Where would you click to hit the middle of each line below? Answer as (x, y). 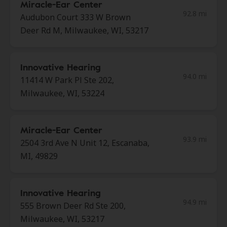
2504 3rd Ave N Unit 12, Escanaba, (85, 143)
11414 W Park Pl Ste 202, (67, 80)
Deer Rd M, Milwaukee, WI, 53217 (84, 30)
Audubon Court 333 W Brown (75, 17)
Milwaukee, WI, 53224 (62, 93)
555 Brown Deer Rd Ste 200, (73, 206)
